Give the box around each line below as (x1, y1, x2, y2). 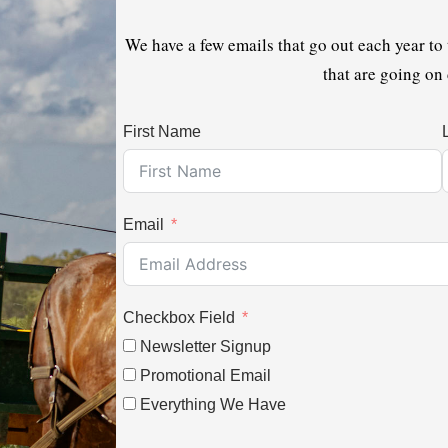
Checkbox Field (123, 309, 236, 326)
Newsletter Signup (140, 338, 272, 355)
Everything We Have (140, 396, 287, 413)
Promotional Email (140, 367, 272, 384)
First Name (123, 123, 202, 140)
